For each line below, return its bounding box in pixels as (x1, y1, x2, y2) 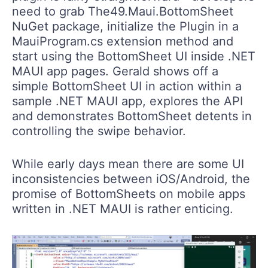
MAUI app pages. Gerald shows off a (12, 64, 218, 79)
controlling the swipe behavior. (12, 124, 186, 139)
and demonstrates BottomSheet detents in (12, 109, 252, 124)
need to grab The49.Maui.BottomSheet (12, 4, 233, 19)
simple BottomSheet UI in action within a (12, 79, 242, 94)
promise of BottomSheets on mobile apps (12, 187, 245, 202)
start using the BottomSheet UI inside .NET (12, 49, 255, 64)
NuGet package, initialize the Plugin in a (12, 19, 239, 34)
